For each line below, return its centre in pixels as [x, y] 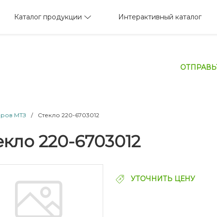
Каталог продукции [48, 17]
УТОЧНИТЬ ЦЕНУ [162, 178]
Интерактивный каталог [160, 17]
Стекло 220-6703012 [69, 115]
